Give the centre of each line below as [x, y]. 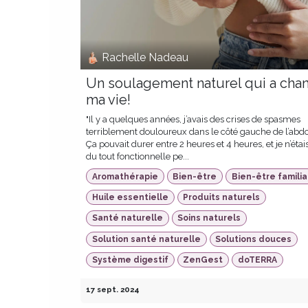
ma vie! [108, 100]
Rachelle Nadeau [145, 57]
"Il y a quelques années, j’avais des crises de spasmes [193, 120]
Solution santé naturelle [146, 239]
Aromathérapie [125, 176]
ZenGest [203, 260]
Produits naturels [222, 197]
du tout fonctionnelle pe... [137, 157]
